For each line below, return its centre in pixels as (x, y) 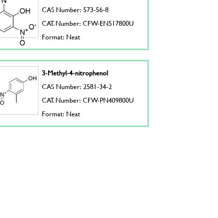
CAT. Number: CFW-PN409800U (88, 100)
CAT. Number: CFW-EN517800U (88, 23)
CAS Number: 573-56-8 (75, 9)
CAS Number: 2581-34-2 (77, 86)
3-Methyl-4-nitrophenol (75, 73)
